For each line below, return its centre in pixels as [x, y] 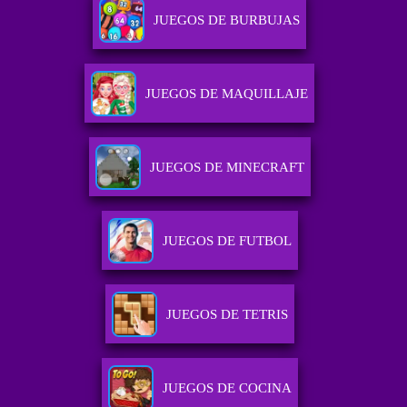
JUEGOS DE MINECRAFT [227, 168]
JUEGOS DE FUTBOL [227, 241]
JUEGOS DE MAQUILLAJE [227, 94]
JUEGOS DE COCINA [227, 388]
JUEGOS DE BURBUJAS [227, 20]
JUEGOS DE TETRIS [227, 315]
